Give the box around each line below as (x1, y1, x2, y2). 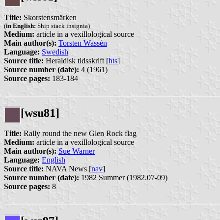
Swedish (42, 47, 68, 56)
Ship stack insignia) (36, 22, 90, 29)
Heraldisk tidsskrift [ (44, 56, 109, 65)
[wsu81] (21, 106, 59, 119)
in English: (6, 22, 36, 29)
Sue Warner (58, 147, 95, 156)
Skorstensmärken (22, 13, 77, 22)
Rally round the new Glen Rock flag (22, 129, 137, 138)
